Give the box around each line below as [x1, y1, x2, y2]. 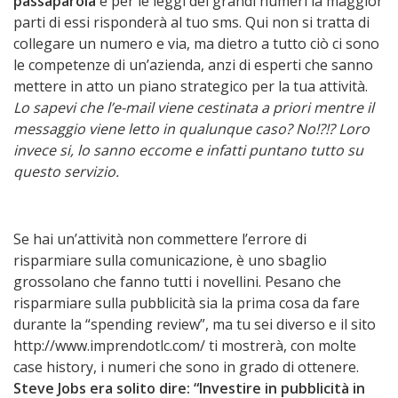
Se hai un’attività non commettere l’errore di [13, 229, 306, 250]
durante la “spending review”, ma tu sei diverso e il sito [13, 314, 376, 335]
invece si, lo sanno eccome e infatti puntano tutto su [13, 139, 363, 160]
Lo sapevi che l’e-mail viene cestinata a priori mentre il [13, 97, 374, 117]
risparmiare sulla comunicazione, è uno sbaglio [13, 251, 327, 271]
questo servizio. [13, 161, 119, 181]
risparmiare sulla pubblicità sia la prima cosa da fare [13, 293, 360, 314]
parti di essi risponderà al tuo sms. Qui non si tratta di [13, 12, 370, 32]
